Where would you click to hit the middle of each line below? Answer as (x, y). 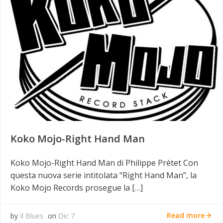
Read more (186, 216)
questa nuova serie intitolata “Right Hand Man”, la (104, 175)
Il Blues (32, 216)
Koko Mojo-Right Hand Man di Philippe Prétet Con (104, 163)
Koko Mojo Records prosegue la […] (77, 187)
